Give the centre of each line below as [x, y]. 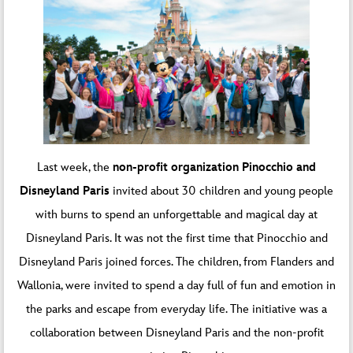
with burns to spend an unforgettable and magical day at [176, 215]
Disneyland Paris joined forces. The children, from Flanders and [176, 262]
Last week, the [75, 168]
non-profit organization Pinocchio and [214, 168]
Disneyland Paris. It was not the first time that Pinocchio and [176, 239]
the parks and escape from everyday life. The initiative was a [176, 310]
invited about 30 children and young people [223, 191]
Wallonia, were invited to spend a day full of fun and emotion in [176, 286]
